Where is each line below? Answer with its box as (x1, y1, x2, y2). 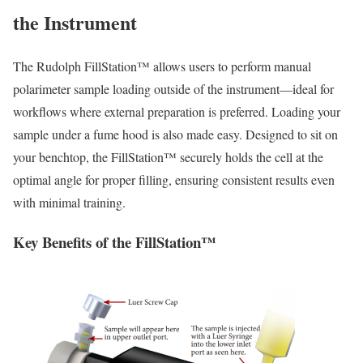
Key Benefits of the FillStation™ (13, 231, 216, 254)
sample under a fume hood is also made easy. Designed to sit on (13, 126, 338, 143)
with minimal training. (13, 194, 126, 211)
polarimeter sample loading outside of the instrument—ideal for (13, 80, 334, 98)
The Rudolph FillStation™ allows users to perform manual (13, 58, 311, 75)
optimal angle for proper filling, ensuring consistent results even (13, 171, 335, 189)
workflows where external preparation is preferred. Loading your (13, 103, 340, 121)
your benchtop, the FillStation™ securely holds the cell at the (13, 148, 323, 166)
